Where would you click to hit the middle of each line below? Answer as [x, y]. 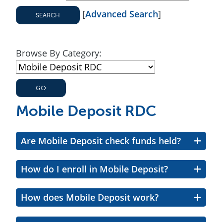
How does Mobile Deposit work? [90, 197]
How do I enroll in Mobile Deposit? [94, 169]
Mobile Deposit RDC [86, 111]
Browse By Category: [59, 53]
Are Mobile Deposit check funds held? [101, 141]
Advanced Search [122, 14]
